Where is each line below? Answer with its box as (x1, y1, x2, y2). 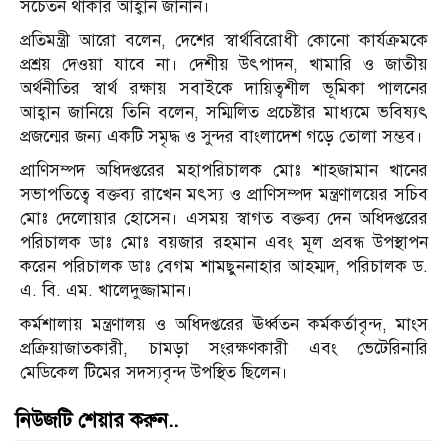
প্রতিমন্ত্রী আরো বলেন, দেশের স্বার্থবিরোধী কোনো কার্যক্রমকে (20, 30, 428, 52)
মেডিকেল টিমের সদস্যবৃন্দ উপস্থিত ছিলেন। (20, 362, 288, 384)
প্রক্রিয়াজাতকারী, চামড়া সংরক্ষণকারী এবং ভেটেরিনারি (20, 338, 428, 360)
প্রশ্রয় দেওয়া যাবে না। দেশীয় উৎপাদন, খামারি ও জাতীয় (20, 54, 428, 76)
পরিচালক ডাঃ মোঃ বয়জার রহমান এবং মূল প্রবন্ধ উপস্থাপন (20, 232, 428, 254)
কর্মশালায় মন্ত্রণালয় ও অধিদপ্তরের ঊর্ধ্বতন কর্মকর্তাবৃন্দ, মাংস (20, 314, 428, 336)
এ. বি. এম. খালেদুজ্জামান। (20, 280, 193, 302)
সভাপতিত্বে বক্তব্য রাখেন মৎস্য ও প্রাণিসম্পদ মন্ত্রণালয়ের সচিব (20, 184, 428, 206)
